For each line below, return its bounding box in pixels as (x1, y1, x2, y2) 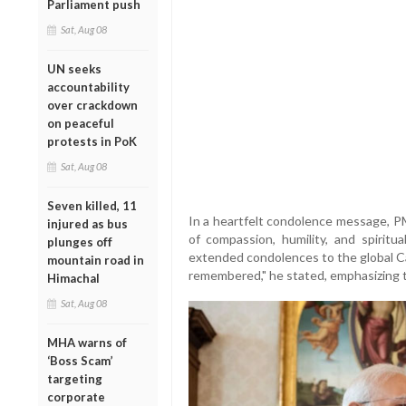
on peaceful (47, 115, 114, 130)
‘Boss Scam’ (47, 353, 113, 368)
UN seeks (47, 61, 101, 76)
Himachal (47, 270, 100, 285)
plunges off (47, 234, 112, 249)
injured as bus (47, 216, 128, 231)
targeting (47, 371, 102, 386)
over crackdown (47, 97, 138, 112)
